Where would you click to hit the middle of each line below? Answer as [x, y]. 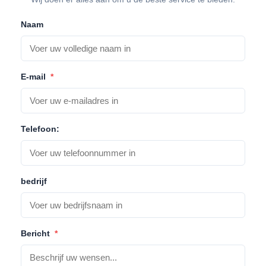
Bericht [37, 233]
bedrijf [34, 181]
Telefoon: [40, 129]
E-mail [34, 76]
